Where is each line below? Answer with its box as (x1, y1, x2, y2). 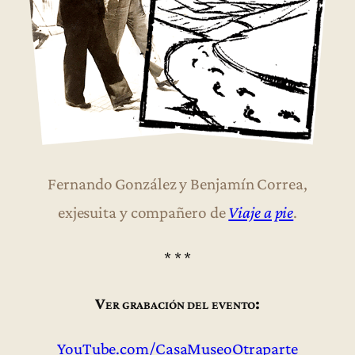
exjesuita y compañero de (57, 203, 229, 223)
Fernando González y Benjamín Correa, (48, 174, 307, 194)
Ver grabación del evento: (94, 293, 261, 313)
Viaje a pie (228, 203, 294, 223)
